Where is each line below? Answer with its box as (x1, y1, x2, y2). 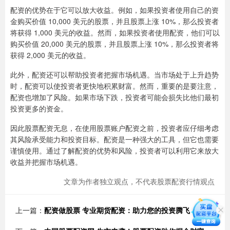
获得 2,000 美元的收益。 (10, 49, 90, 60)
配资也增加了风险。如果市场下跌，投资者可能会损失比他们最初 (10, 91, 219, 102)
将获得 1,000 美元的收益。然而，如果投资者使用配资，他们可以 (10, 27, 220, 37)
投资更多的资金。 (10, 103, 68, 113)
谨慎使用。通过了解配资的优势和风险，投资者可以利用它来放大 (10, 145, 219, 156)
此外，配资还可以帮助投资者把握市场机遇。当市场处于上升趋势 (10, 69, 219, 80)
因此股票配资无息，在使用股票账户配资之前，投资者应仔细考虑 (10, 122, 219, 133)
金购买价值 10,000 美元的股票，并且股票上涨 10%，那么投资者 (10, 15, 219, 26)
